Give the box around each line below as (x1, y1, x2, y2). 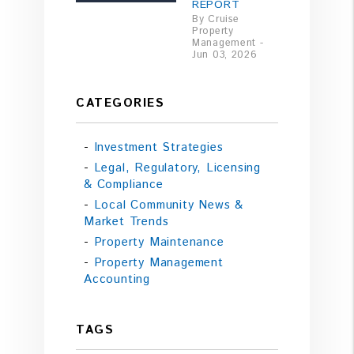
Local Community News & (93, 196, 244, 213)
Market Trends (84, 213, 169, 230)
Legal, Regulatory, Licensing (93, 159, 262, 176)
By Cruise (192, 11, 239, 26)
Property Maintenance (93, 233, 224, 250)
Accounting (84, 270, 151, 288)
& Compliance (84, 175, 164, 193)
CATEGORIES (76, 94, 164, 111)
